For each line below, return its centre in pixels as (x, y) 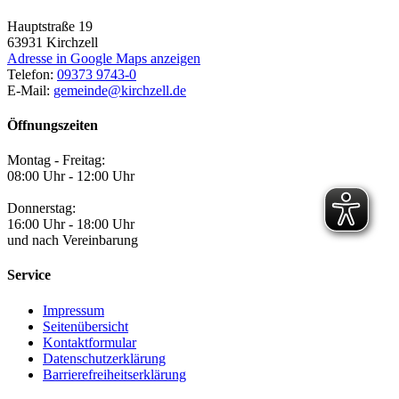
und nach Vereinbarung (73, 240)
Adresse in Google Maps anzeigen (104, 58)
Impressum (73, 310)
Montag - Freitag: (56, 160)
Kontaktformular (90, 342)
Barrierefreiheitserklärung (114, 374)
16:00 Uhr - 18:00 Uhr (71, 224)
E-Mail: (30, 90)
